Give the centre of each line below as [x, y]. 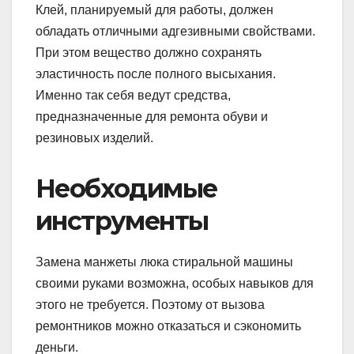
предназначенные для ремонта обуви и [152, 116]
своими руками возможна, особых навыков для [175, 283]
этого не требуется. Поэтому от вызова [150, 304]
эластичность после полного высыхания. [156, 73]
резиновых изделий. [94, 137]
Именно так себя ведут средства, [133, 95]
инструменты [122, 220]
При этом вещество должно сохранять [149, 52]
